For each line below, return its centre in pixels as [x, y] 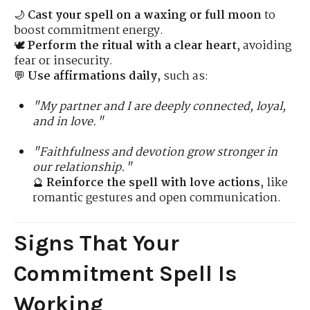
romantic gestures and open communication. [157, 199]
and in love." [69, 122]
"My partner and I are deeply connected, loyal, [159, 107]
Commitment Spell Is [125, 273]
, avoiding [264, 46]
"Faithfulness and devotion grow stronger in [155, 153]
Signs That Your [97, 243]
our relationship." [83, 168]
